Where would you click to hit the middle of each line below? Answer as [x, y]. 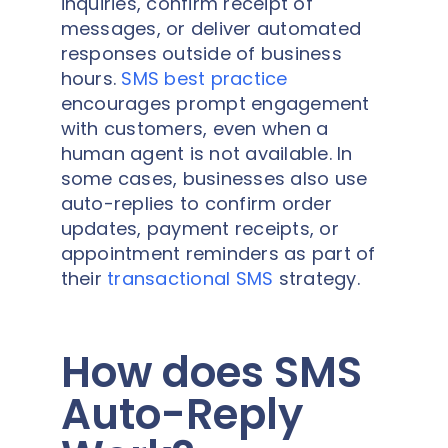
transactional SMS [190, 278]
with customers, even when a [194, 128]
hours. [91, 78]
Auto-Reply [181, 414]
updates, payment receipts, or [199, 228]
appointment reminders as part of [218, 253]
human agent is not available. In [206, 153]
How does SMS [211, 372]
